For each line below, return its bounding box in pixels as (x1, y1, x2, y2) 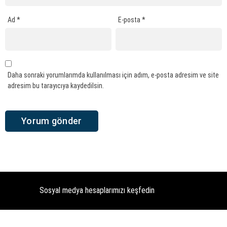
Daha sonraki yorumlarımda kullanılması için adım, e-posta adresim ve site (8, 70, 219, 79)
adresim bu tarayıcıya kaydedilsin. (8, 81, 104, 90)
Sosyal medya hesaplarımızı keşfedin (39, 185, 155, 196)
